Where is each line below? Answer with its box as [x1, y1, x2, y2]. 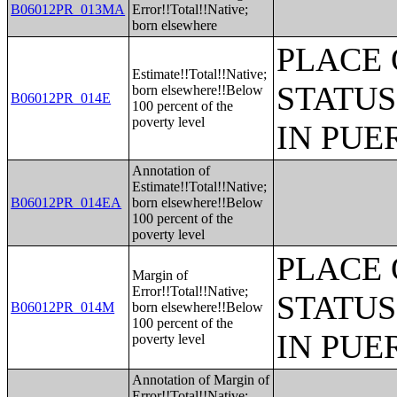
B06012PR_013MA [11, 2, 126, 17]
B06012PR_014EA [11, 195, 122, 210]
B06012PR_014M [11, 300, 115, 315]
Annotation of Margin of [132, 372, 270, 387]
